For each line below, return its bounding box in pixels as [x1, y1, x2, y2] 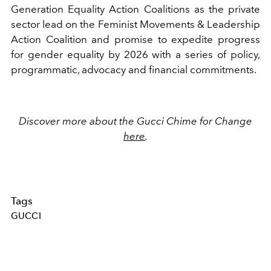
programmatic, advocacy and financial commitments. [11, 63, 256, 76]
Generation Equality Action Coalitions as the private [11, 2, 260, 15]
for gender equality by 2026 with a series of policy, [11, 48, 260, 60]
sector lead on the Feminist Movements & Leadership [11, 18, 260, 30]
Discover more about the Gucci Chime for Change [19, 114, 252, 127]
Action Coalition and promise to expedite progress [11, 33, 260, 45]
